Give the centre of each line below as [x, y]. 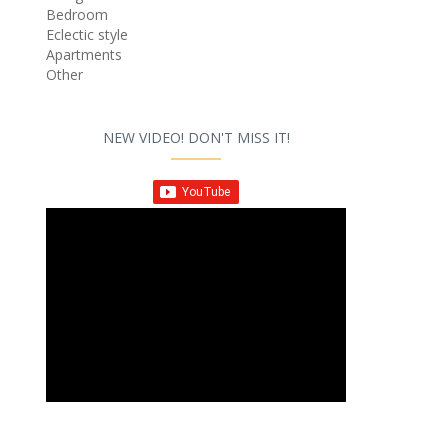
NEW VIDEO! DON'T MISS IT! [196, 138]
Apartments [84, 55]
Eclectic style [87, 35]
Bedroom [77, 15]
